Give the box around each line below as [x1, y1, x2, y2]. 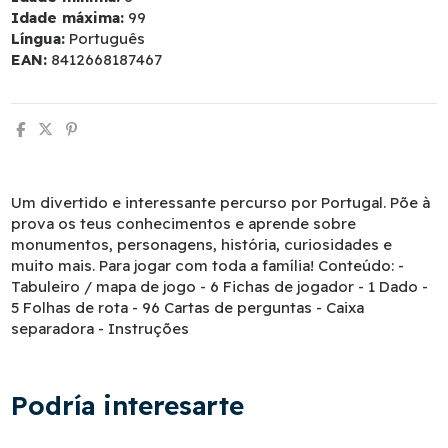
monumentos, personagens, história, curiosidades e [11, 235, 393, 255]
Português [69, 28, 146, 48]
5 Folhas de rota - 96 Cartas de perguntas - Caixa [11, 298, 365, 318]
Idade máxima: [11, 7, 125, 27]
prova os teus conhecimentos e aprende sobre [11, 214, 357, 234]
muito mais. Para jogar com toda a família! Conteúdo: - [11, 256, 405, 276]
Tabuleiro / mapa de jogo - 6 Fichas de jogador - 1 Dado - [11, 277, 429, 297]
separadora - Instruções [11, 319, 190, 339]
